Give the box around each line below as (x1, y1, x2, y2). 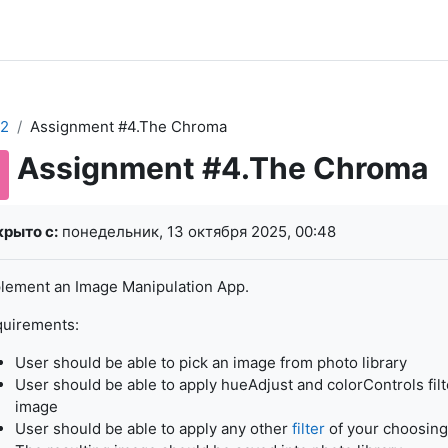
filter (291, 419, 325, 438)
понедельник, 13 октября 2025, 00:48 (57, 222, 336, 241)
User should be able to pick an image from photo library (14, 353, 407, 372)
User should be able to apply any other (14, 419, 292, 438)
